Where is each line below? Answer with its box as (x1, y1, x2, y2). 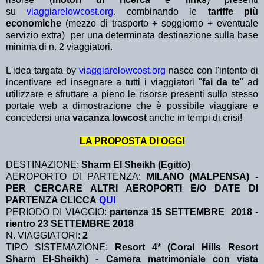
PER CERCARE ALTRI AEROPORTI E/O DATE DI (6, 183, 258, 194)
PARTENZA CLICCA (6, 195, 99, 206)
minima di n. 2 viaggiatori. (6, 42, 113, 52)
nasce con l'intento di (166, 65, 258, 76)
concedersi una (6, 113, 72, 123)
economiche (6, 18, 65, 29)
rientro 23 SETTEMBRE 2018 (6, 219, 134, 229)
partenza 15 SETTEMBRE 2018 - (106, 207, 258, 217)
